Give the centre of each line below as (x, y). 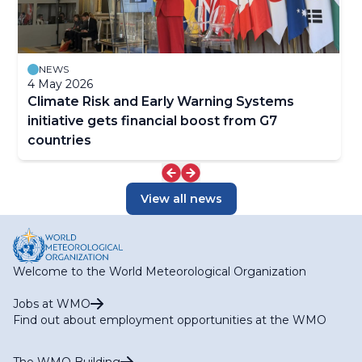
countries (59, 140)
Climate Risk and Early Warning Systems (161, 101)
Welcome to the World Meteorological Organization (160, 271)
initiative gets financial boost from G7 (152, 120)
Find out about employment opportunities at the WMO (170, 320)
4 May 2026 (60, 84)
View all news (181, 198)
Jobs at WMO (52, 303)
